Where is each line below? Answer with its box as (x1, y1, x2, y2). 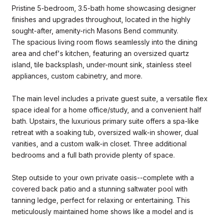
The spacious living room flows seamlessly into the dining (12, 37, 197, 46)
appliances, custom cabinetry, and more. (12, 71, 142, 80)
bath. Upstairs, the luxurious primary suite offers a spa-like (12, 116, 199, 125)
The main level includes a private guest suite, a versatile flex (12, 94, 208, 103)
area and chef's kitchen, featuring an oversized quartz (12, 49, 189, 57)
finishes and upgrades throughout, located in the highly (12, 15, 191, 24)
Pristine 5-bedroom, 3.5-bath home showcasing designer (12, 3, 196, 12)
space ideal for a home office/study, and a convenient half (12, 105, 201, 114)
